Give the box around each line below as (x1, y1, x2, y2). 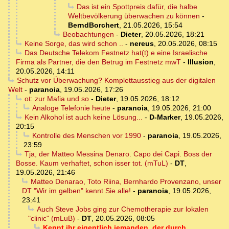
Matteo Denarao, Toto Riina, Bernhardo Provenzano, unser (30, 177, 221, 186)
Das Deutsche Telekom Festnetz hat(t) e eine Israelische (24, 49, 208, 57)
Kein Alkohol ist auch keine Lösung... (24, 113, 143, 122)
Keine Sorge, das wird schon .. (24, 39, 123, 48)
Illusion (188, 58, 214, 66)
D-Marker (149, 113, 180, 122)
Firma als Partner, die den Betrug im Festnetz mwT (16, 58, 181, 66)
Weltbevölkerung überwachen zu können (68, 12, 200, 20)
